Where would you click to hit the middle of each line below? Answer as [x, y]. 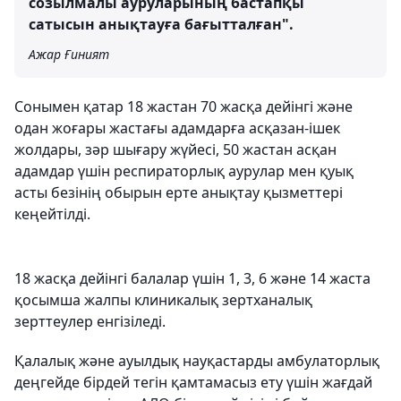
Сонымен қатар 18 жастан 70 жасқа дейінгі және [183, 106]
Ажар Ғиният [69, 54]
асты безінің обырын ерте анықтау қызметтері [179, 192]
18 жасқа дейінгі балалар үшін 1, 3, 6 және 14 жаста [192, 278]
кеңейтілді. [52, 213]
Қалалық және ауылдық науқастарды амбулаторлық [197, 360]
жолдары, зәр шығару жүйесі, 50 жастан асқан [175, 149]
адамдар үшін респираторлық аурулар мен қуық [184, 171]
